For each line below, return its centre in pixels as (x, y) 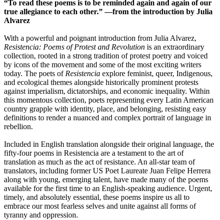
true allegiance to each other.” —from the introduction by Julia (108, 11)
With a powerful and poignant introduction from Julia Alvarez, (100, 38)
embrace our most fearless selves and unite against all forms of (100, 206)
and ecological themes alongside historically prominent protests (101, 82)
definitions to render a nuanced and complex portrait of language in (108, 117)
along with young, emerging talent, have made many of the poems (106, 179)
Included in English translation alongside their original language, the (109, 144)
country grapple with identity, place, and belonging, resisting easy (105, 109)
